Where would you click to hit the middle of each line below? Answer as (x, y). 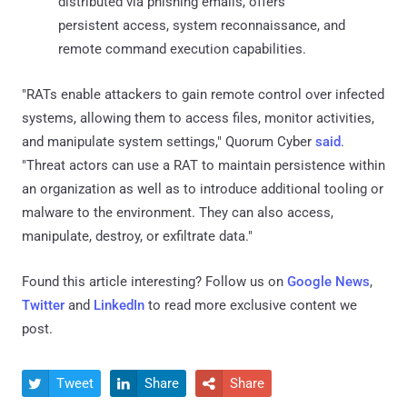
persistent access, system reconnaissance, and (202, 25)
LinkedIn (119, 305)
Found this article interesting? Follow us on (154, 281)
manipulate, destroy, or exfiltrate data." (137, 236)
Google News (328, 281)
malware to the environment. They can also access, (178, 212)
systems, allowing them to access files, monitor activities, (198, 118)
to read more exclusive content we (251, 305)
